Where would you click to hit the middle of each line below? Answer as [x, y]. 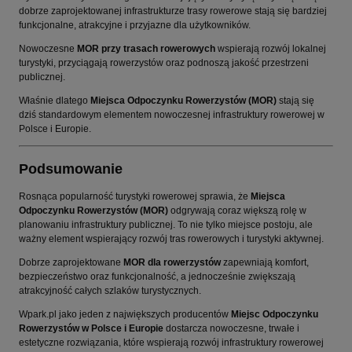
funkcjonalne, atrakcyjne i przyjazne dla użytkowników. [135, 26]
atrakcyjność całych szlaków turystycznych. [110, 291]
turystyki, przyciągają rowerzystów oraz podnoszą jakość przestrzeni [164, 63]
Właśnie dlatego [55, 101]
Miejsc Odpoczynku [275, 315]
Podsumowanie [71, 169]
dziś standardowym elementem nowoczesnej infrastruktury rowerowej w [172, 115]
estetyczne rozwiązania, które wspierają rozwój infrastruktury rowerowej [171, 343]
